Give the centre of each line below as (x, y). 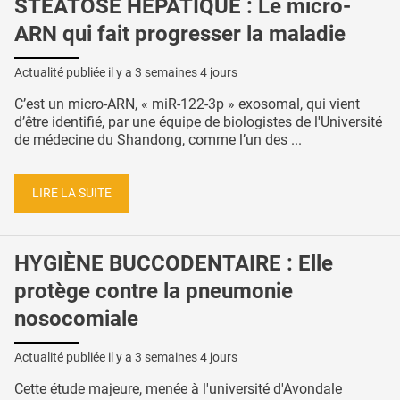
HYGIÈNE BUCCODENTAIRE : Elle (174, 264)
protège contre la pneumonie (154, 292)
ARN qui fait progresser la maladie (180, 33)
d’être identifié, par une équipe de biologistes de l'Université (198, 121)
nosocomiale (76, 319)
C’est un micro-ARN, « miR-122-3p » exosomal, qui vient (187, 104)
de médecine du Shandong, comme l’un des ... (158, 139)
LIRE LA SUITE (72, 194)
